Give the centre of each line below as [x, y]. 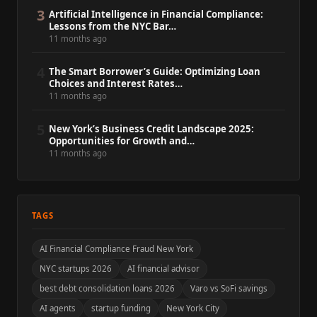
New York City [193, 308]
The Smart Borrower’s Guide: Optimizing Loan [155, 71]
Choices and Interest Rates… [116, 83]
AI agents [58, 308]
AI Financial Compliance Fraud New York [116, 248]
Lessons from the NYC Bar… [113, 26]
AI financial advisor [163, 268]
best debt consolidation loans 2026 [107, 288]
